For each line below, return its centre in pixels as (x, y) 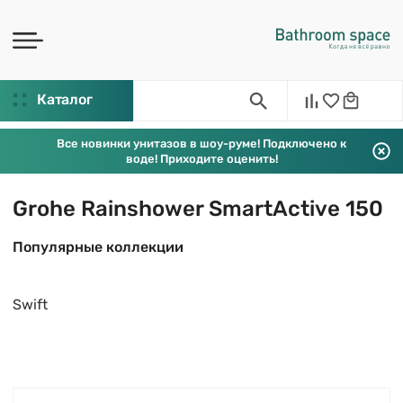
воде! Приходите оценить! (201, 159)
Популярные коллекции (98, 247)
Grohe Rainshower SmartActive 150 (198, 209)
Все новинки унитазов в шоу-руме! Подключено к (201, 143)
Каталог (65, 99)
